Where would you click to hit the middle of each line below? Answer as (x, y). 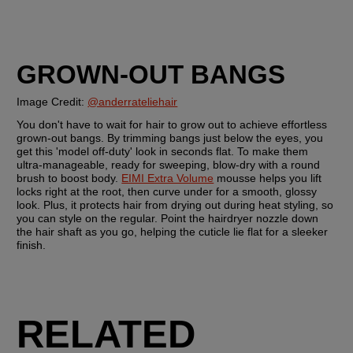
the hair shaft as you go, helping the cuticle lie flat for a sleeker (173, 231)
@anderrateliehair (133, 101)
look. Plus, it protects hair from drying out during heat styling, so (175, 204)
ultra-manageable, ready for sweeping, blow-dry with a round (169, 164)
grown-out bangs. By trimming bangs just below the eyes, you (170, 137)
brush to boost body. (69, 178)
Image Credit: (52, 101)
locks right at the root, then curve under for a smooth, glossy (167, 191)
